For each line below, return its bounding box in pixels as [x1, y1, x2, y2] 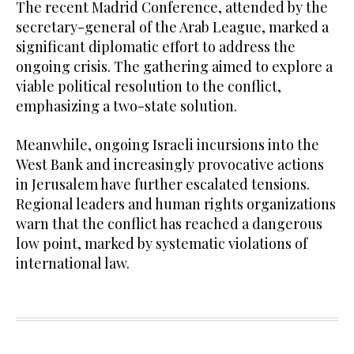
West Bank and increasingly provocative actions [16, 154, 324, 174]
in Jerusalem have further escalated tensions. [16, 174, 310, 194]
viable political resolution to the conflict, [16, 76, 281, 96]
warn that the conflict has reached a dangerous [16, 213, 322, 233]
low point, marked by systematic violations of [16, 233, 307, 253]
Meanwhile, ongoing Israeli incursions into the [16, 134, 319, 154]
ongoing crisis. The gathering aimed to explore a [16, 56, 333, 76]
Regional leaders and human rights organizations [16, 194, 336, 213]
